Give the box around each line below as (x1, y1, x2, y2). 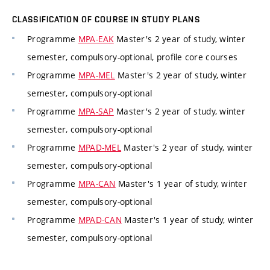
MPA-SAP (78, 105, 114, 118)
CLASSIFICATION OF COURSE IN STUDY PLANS (12, 14, 200, 25)
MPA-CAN (78, 178, 116, 190)
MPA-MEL (78, 69, 115, 81)
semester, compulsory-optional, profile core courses (27, 51, 238, 63)
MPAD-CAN (78, 214, 122, 226)
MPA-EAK (78, 33, 114, 45)
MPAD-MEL (78, 142, 122, 154)
